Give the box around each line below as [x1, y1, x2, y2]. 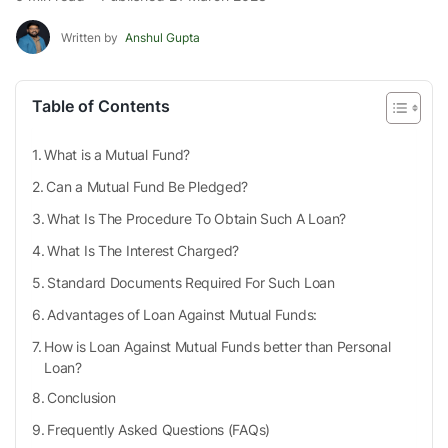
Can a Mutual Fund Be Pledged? [46, 178, 249, 195]
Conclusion [47, 389, 116, 406]
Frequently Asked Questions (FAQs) [47, 421, 271, 438]
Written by [61, 29, 121, 45]
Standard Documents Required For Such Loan [47, 274, 335, 291]
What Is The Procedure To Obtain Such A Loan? [47, 210, 346, 227]
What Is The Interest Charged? [47, 242, 240, 259]
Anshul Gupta [125, 29, 200, 45]
